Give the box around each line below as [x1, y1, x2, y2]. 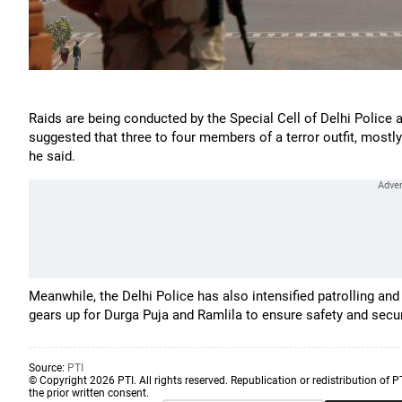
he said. [29, 148, 75, 164]
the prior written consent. [29, 387, 149, 399]
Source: [29, 362, 67, 374]
